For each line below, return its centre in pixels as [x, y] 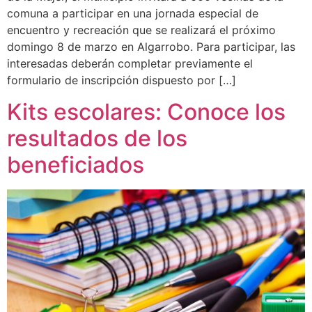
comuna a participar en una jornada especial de [133, 14]
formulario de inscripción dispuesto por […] [122, 80]
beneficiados [76, 164]
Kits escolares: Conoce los [146, 111]
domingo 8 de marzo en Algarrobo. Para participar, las [151, 47]
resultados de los [97, 138]
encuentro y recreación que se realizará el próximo [141, 30]
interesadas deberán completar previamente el [130, 64]
